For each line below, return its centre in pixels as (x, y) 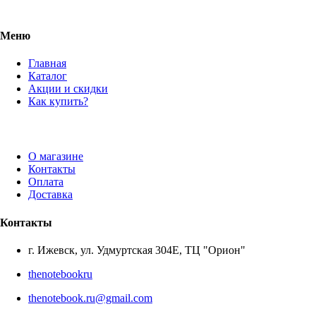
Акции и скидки (68, 88)
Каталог (48, 75)
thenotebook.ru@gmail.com (90, 298)
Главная (47, 63)
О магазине (56, 157)
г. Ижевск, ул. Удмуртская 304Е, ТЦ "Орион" (137, 250)
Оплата (46, 182)
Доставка (50, 195)
